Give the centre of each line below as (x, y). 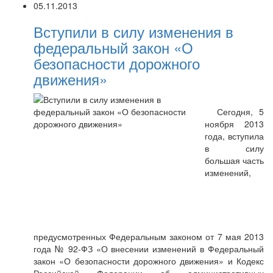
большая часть (234, 160)
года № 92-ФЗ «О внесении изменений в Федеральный (149, 249)
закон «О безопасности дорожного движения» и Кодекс (149, 261)
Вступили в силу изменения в (133, 31)
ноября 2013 (234, 124)
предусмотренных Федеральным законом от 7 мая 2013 (149, 236)
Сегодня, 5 (234, 112)
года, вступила (234, 136)
